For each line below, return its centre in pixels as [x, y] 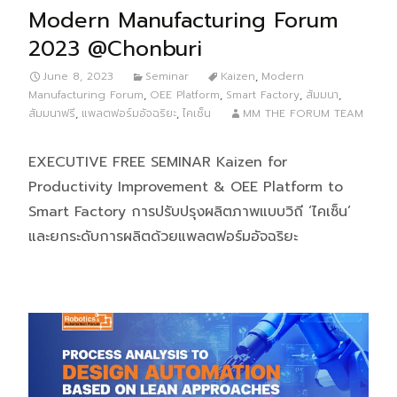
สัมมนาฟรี [52, 114]
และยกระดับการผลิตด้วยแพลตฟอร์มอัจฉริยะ [163, 237]
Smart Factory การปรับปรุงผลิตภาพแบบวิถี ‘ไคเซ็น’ [190, 212]
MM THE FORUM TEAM [303, 114]
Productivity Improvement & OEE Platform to [186, 187]
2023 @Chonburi [115, 49]
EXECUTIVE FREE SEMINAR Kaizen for [158, 163]
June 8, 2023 [78, 77]
